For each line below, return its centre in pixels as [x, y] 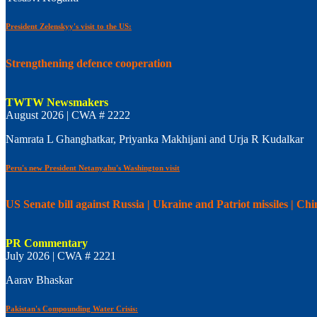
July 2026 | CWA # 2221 [61, 256]
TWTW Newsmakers [57, 102]
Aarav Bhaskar [39, 280]
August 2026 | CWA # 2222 [68, 115]
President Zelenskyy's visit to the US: [69, 27]
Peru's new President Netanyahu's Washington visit [93, 167]
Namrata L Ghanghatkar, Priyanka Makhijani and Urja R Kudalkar [155, 139]
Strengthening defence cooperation [89, 63]
